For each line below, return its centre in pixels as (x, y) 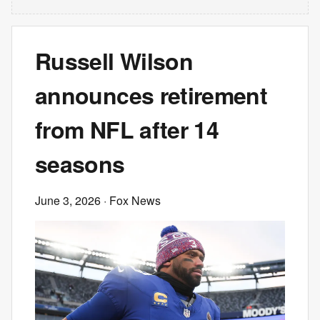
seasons (80, 164)
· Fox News (131, 200)
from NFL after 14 (127, 129)
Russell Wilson (114, 61)
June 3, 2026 (68, 200)
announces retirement (151, 95)
